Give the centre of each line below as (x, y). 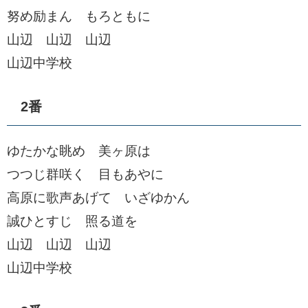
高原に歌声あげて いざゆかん (98, 198)
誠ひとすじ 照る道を (72, 221)
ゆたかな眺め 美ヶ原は (79, 151)
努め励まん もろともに (79, 16)
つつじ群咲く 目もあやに (85, 174)
